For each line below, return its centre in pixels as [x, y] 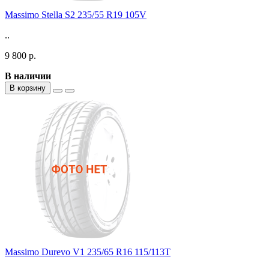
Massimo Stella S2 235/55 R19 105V [76, 14]
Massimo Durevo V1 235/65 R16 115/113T [88, 252]
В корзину [28, 88]
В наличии [28, 76]
